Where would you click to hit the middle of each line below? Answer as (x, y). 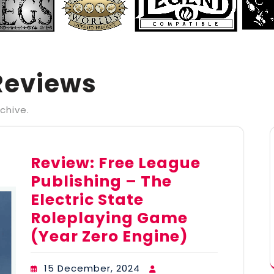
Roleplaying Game (109, 218)
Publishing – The (101, 182)
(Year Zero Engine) (109, 237)
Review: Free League (116, 163)
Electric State (87, 200)
